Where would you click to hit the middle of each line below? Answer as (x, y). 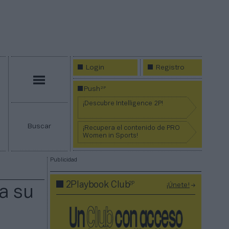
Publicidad (64, 160)
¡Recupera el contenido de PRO (132, 129)
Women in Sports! (111, 136)
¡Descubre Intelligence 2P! (123, 104)
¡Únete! (178, 186)
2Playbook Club (98, 185)
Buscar (39, 127)
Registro (170, 68)
